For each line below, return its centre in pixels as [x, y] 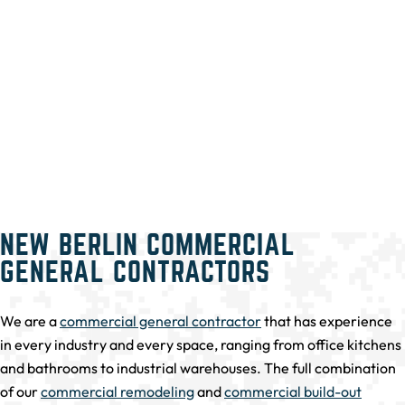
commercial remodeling [118, 392]
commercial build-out [293, 392]
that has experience [327, 321]
